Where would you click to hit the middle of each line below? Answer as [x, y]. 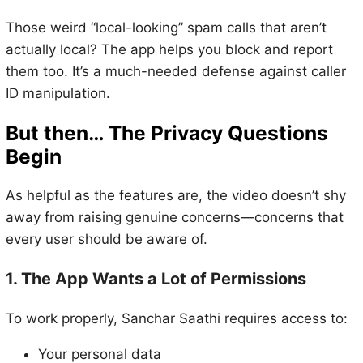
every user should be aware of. [106, 239]
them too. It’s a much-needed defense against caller [175, 72]
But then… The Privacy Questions [167, 132]
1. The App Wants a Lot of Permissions [156, 278]
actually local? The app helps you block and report [169, 50]
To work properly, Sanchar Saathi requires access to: [176, 318]
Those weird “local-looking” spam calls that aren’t [166, 28]
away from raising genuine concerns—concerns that [174, 217]
